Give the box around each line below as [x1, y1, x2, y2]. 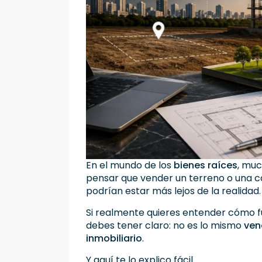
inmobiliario [86, 232, 142, 246]
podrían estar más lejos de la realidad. [86, 184, 261, 198]
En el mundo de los [86, 158, 174, 173]
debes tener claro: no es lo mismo [86, 219, 244, 233]
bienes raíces [174, 158, 237, 173]
